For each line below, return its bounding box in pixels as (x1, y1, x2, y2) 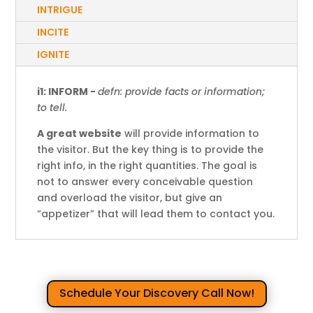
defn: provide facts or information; (98, 84, 265, 99)
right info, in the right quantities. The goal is (37, 158, 258, 173)
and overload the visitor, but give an (37, 190, 223, 205)
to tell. (37, 100, 68, 115)
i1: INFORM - (37, 84, 99, 99)
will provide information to (122, 126, 260, 140)
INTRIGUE (37, 2, 83, 17)
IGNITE (37, 47, 70, 61)
